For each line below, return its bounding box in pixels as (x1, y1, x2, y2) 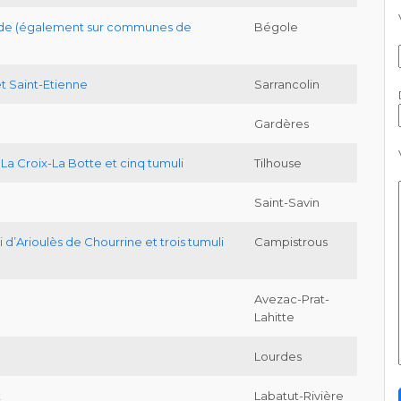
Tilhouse (254, 156, 302, 171)
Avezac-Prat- (254, 292, 329, 307)
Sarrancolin (254, 77, 320, 92)
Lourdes (254, 349, 302, 364)
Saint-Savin (254, 195, 320, 210)
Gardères (254, 116, 309, 132)
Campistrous (254, 235, 328, 250)
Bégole (254, 20, 298, 35)
